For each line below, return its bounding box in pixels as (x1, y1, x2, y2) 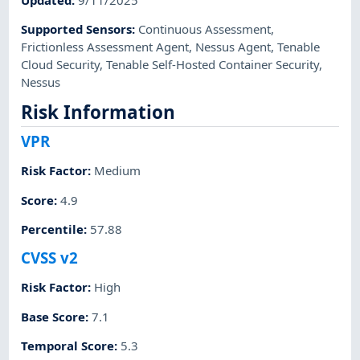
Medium (94, 162, 141, 179)
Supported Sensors (21, 21, 133, 38)
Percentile (21, 220, 84, 237)
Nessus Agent (195, 39, 272, 55)
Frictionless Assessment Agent (21, 39, 190, 55)
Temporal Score (21, 337, 115, 354)
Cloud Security (21, 56, 100, 73)
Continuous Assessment (138, 21, 272, 38)
